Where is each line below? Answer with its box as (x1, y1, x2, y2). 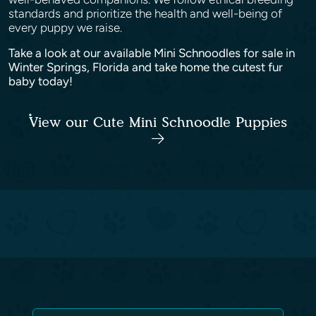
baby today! (8, 74, 75, 88)
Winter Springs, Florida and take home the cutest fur (8, 60, 283, 74)
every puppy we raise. (8, 20, 125, 35)
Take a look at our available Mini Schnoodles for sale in (8, 46, 295, 60)
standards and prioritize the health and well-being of (8, 6, 282, 20)
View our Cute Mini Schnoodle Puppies (29, 114, 287, 130)
